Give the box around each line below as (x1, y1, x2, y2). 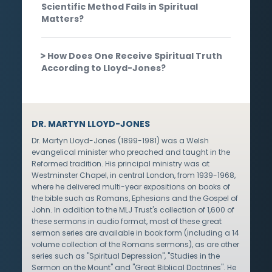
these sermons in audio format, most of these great (32, 216, 222, 226)
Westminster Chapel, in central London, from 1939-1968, (32, 169, 236, 180)
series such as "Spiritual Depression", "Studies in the (32, 250, 220, 261)
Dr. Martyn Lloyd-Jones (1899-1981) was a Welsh (32, 135, 209, 146)
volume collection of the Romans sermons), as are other (32, 239, 239, 250)
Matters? (41, 12, 84, 25)
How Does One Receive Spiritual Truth (47, 49, 222, 62)
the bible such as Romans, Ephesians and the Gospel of (32, 192, 238, 203)
